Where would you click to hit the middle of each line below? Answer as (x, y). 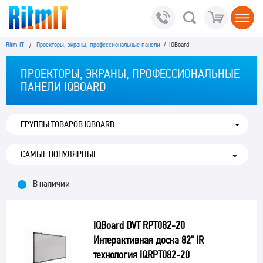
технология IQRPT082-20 (141, 254)
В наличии (51, 183)
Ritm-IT (15, 45)
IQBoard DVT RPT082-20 (139, 225)
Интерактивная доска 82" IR (148, 240)
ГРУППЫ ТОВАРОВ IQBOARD (68, 124)
